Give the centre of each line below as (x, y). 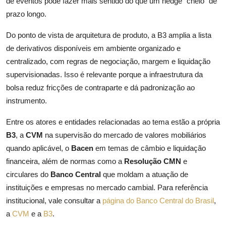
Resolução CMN (153, 161)
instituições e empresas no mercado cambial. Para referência (107, 188)
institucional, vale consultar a (54, 201)
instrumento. (26, 101)
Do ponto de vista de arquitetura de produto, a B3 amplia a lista (109, 35)
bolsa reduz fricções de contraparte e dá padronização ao (100, 88)
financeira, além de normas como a (65, 161)
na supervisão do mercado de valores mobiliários (125, 135)
